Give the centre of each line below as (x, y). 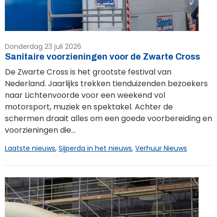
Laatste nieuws (30, 148)
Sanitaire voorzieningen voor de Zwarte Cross (102, 56)
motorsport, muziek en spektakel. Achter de (89, 107)
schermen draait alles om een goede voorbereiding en (108, 118)
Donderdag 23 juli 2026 (43, 46)
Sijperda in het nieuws (95, 148)
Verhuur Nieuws (161, 148)
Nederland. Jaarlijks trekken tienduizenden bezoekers (106, 83)
